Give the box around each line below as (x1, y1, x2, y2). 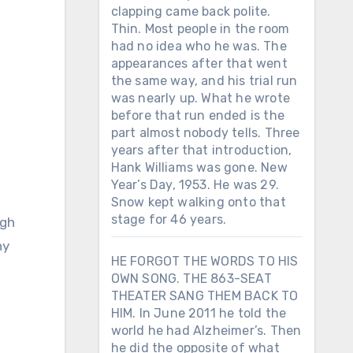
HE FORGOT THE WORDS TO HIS (110, 254, 299, 269)
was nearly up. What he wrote (110, 91, 291, 106)
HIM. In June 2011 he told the (110, 306, 287, 321)
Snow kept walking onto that (110, 195, 286, 210)
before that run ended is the (110, 108, 285, 123)
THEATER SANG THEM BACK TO (110, 288, 299, 303)
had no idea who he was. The (110, 39, 287, 54)
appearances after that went (110, 56, 288, 71)
